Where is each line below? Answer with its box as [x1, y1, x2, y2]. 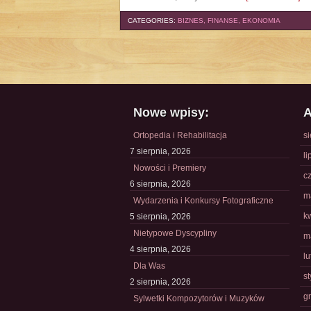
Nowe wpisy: [133, 106, 209, 119]
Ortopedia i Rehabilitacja [133, 131, 227, 140]
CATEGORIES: [128, 17, 178, 24]
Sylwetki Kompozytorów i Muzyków [133, 294, 264, 303]
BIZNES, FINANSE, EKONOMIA [178, 17, 280, 24]
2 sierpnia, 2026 [130, 277, 191, 287]
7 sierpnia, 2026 [130, 146, 191, 156]
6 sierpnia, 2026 [130, 179, 191, 189]
